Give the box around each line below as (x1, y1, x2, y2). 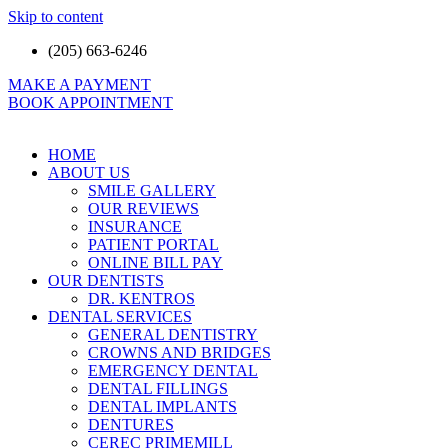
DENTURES (88, 416, 174, 433)
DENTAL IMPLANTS (88, 398, 237, 415)
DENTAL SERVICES (48, 308, 192, 325)
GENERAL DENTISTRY (88, 326, 258, 343)
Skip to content (8, 8, 103, 25)
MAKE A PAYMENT (8, 76, 151, 93)
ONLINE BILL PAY (88, 254, 223, 271)
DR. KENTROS (88, 290, 195, 307)
